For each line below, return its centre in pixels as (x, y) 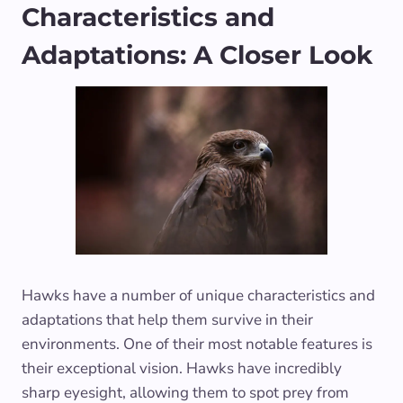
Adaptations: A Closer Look (197, 55)
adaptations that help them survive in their (167, 319)
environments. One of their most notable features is (197, 344)
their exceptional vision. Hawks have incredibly (182, 368)
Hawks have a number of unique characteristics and (198, 295)
